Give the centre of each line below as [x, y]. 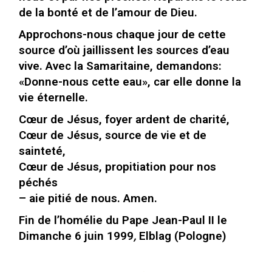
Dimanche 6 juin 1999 [76, 236]
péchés [39, 182]
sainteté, [42, 151]
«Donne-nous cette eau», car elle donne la [130, 81]
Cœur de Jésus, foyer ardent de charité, [124, 119]
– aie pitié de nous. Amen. [88, 198]
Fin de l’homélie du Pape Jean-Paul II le [123, 220]
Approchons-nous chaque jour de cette [123, 34]
